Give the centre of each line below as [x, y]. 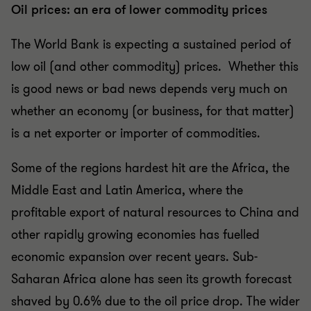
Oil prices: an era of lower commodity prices [139, 10]
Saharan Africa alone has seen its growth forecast [151, 279]
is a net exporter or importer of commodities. [136, 133]
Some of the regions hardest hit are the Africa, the [150, 168]
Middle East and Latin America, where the [127, 190]
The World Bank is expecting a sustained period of [151, 44]
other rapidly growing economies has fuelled [135, 235]
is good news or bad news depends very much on [149, 89]
